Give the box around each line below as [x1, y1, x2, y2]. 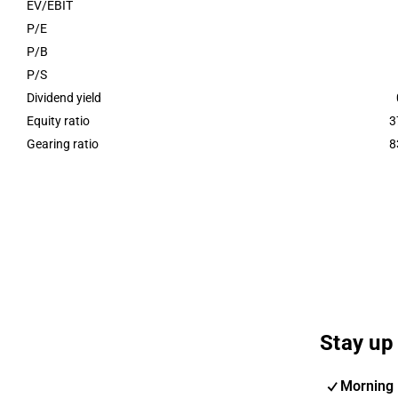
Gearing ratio [27, 137, 99, 151]
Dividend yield [27, 91, 101, 105]
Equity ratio [27, 114, 90, 128]
